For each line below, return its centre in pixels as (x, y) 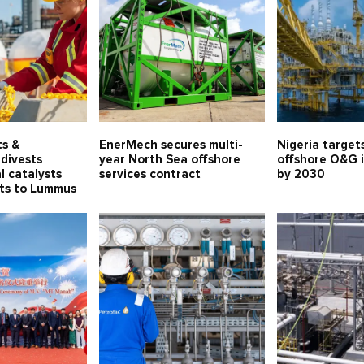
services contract (149, 175)
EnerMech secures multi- (171, 145)
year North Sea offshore (169, 160)
